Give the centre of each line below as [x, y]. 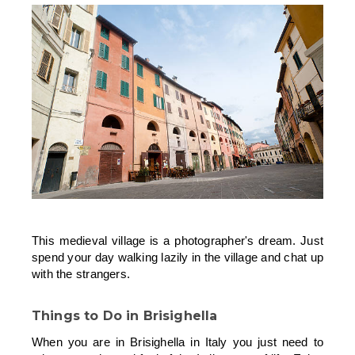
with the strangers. [81, 273]
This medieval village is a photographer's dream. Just [177, 240]
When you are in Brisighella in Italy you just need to [177, 342]
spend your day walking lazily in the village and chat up [177, 257]
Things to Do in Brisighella [127, 315]
